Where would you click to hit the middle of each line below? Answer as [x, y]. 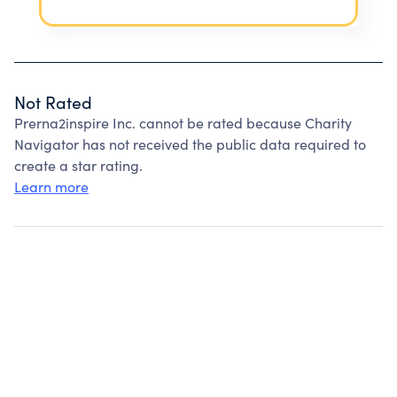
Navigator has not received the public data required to [190, 144]
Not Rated [53, 102]
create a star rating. [78, 165]
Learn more [51, 187]
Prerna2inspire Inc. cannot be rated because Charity [183, 123]
